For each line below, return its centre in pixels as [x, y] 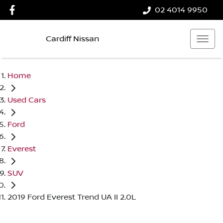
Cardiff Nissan [72, 39]
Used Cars [27, 100]
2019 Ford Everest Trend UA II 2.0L [72, 197]
